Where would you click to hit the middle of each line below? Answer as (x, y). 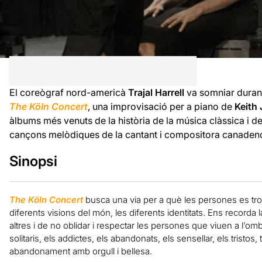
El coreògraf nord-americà (68, 92)
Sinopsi (33, 161)
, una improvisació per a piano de (161, 106)
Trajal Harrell (156, 92)
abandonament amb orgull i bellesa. (80, 251)
